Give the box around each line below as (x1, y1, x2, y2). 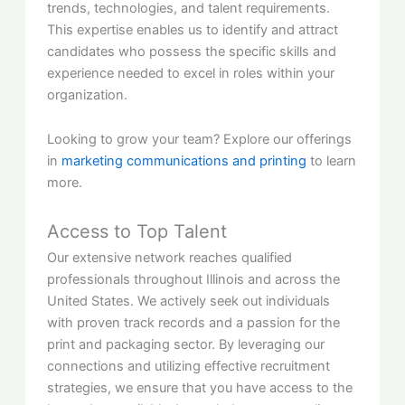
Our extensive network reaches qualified (47, 249, 293, 266)
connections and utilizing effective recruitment (47, 357, 331, 374)
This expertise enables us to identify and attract (47, 21, 339, 38)
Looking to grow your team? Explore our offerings (47, 131, 353, 148)
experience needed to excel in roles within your (47, 64, 335, 81)
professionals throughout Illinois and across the (47, 270, 341, 287)
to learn (306, 153, 357, 170)
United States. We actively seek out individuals (47, 292, 331, 309)
